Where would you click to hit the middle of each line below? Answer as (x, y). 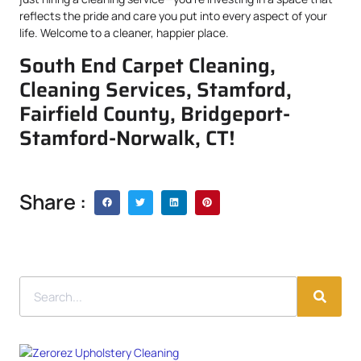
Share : (53, 202)
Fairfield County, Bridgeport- (155, 113)
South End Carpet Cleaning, (147, 65)
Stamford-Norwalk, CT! (127, 137)
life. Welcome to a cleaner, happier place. (124, 32)
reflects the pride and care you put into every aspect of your (173, 15)
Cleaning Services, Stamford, (156, 89)
